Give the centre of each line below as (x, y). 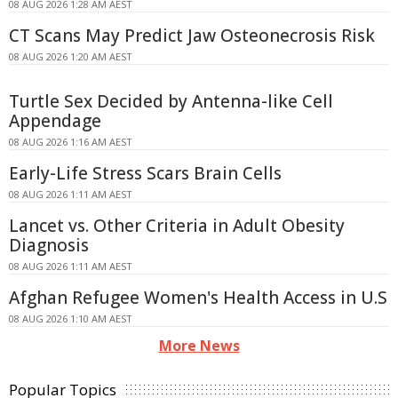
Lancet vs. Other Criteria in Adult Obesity (177, 226)
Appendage (55, 121)
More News (199, 346)
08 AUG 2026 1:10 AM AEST (71, 319)
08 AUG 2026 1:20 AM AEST (71, 57)
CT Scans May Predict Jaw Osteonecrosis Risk (192, 36)
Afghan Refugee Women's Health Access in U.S (198, 298)
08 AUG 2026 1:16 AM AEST (71, 142)
